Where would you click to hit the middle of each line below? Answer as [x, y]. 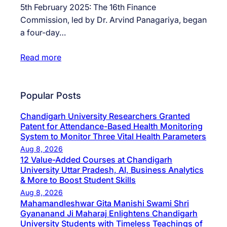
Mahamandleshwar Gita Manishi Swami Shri [105, 203]
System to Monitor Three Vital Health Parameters [113, 136]
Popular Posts [51, 96]
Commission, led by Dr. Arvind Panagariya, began [113, 20]
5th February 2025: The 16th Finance [88, 7]
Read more [41, 58]
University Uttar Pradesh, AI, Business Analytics [112, 169]
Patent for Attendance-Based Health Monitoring [111, 126]
